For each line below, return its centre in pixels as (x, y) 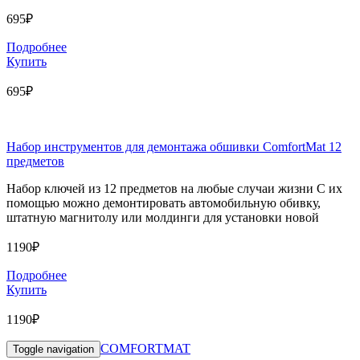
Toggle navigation (53, 350)
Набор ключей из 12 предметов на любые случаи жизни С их (174, 189)
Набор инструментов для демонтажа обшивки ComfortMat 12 (174, 147)
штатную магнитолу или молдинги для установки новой (163, 218)
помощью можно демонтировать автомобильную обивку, (164, 203)
